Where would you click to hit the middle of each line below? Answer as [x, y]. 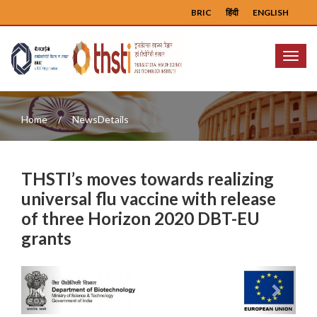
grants [46, 238]
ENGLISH [271, 12]
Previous [70, 275]
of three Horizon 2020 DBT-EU [140, 218]
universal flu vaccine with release [149, 198]
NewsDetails [100, 119]
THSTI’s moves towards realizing [148, 179]
